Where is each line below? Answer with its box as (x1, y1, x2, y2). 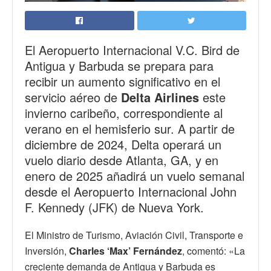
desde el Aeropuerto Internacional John (25, 182, 237, 200)
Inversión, (25, 243, 69, 258)
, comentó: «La (182, 243, 245, 258)
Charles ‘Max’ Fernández (69, 243, 182, 258)
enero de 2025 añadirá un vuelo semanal (25, 166, 244, 184)
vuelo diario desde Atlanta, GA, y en (25, 151, 218, 169)
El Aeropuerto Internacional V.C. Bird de (25, 41, 240, 59)
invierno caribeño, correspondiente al (25, 103, 223, 122)
